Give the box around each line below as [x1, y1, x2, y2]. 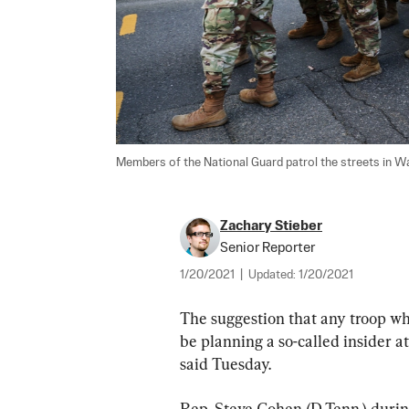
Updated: [248, 268, 299, 281]
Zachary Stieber [220, 218, 322, 233]
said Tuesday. [180, 353, 271, 373]
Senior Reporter [220, 240, 315, 255]
